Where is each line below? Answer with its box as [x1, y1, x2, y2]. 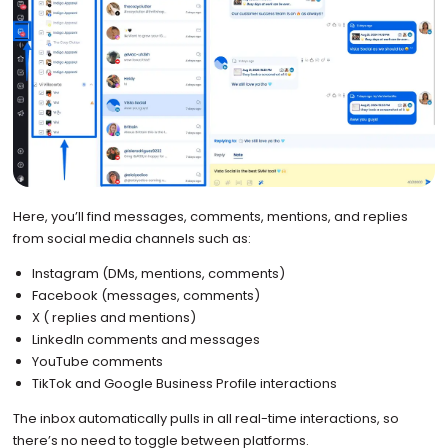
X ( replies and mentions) [32, 307, 197, 327]
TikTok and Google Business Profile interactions [32, 373, 338, 393]
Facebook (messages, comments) [32, 285, 261, 305]
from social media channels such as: [12, 228, 251, 248]
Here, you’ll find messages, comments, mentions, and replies [12, 206, 408, 226]
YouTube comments [32, 351, 164, 371]
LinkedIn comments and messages [32, 329, 261, 349]
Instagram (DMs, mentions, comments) [32, 263, 286, 283]
